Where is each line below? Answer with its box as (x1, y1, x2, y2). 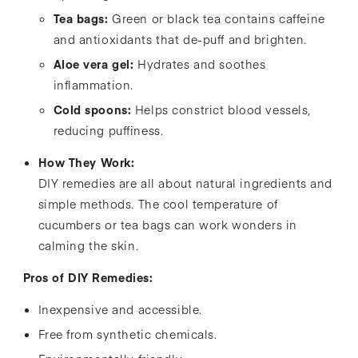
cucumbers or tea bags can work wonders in (38, 216, 297, 233)
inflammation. (53, 76, 133, 93)
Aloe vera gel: (53, 55, 134, 72)
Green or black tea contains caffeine (112, 10, 325, 27)
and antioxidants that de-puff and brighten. (53, 31, 308, 48)
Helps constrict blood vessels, (134, 101, 312, 117)
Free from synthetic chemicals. (38, 326, 217, 343)
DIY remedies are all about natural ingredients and (38, 174, 333, 191)
